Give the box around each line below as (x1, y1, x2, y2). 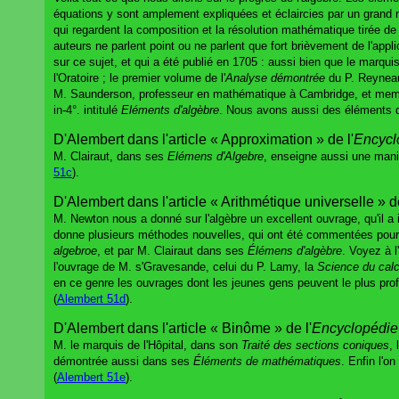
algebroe (53, 243, 97, 257)
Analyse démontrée (225, 70, 325, 85)
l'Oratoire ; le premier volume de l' (53, 70, 225, 85)
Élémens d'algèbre (248, 243, 342, 257)
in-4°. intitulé (53, 102, 121, 117)
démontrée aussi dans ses (53, 354, 193, 368)
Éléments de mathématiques (193, 354, 341, 368)
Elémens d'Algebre (167, 149, 264, 163)
